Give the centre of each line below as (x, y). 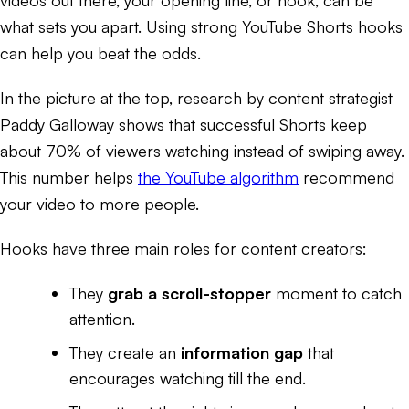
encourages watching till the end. (188, 378)
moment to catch (336, 293)
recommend (346, 177)
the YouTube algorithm (218, 177)
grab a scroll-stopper (189, 293)
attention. (102, 318)
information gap (242, 352)
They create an (125, 352)
